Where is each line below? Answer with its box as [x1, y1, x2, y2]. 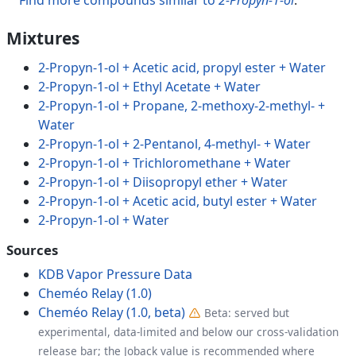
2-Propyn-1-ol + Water [38, 211, 169, 229]
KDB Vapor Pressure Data [38, 265, 192, 283]
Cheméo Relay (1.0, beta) [38, 303, 185, 321]
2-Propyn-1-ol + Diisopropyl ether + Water [38, 172, 288, 191]
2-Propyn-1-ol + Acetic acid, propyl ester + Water [38, 58, 326, 76]
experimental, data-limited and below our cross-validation [38, 323, 339, 339]
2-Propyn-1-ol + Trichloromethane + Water [38, 153, 291, 172]
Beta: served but [204, 304, 289, 320]
